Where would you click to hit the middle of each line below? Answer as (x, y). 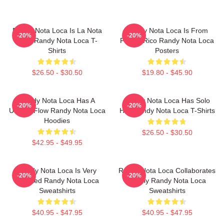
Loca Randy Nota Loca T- (57, 40)
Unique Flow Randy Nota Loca (57, 110)
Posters (167, 50)
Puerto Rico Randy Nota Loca (167, 40)
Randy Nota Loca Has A (57, 100)
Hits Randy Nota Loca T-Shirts (167, 110)
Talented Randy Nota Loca (57, 180)
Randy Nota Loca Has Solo (167, 100)
